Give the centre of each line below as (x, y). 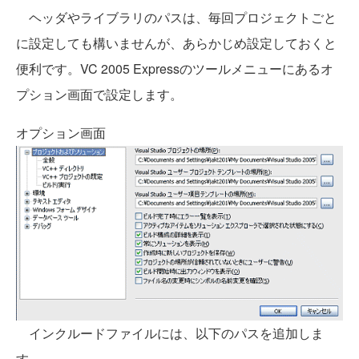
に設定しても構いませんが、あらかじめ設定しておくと (176, 43)
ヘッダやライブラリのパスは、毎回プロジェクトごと (176, 18)
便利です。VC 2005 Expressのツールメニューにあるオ (175, 69)
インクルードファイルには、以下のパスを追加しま (170, 333)
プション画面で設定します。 (99, 95)
